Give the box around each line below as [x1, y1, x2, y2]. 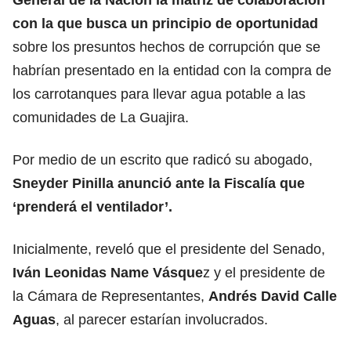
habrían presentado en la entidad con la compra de [13, 62, 331, 78]
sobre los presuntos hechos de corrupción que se [13, 38, 320, 55]
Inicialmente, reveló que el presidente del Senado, [13, 241, 325, 257]
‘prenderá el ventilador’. [13, 198, 172, 215]
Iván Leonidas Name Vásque [13, 264, 203, 280]
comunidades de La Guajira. [13, 109, 189, 125]
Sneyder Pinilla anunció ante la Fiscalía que [13, 175, 305, 191]
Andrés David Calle [208, 288, 337, 304]
